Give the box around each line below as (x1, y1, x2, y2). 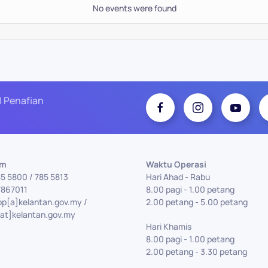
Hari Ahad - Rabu (146, 171, 210, 182)
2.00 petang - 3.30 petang (146, 246, 247, 257)
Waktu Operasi (146, 159, 206, 170)
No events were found (93, 2, 176, 14)
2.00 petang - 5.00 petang (146, 196, 248, 208)
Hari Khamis (146, 221, 191, 232)
